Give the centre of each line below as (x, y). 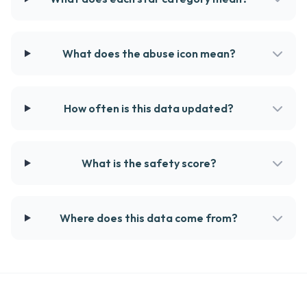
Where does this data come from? (149, 218)
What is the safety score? (149, 163)
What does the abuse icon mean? (149, 53)
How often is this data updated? (149, 108)
